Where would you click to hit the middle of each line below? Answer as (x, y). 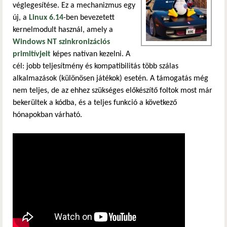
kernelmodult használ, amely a (63, 30)
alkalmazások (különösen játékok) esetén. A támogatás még (110, 79)
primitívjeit (32, 54)
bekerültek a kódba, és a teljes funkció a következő (95, 103)
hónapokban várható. (47, 115)
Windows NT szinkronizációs (61, 42)
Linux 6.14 (46, 18)
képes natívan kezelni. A (90, 54)
